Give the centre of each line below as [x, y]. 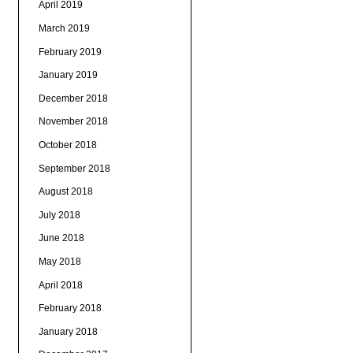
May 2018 [59, 261]
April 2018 [60, 285]
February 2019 [70, 52]
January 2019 [68, 75]
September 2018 [74, 168]
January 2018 [68, 331]
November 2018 [73, 122]
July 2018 [59, 215]
